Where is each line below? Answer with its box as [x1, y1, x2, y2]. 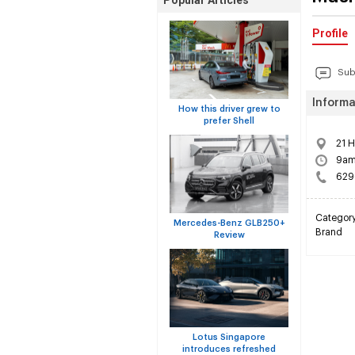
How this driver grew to [177, 105, 281, 113]
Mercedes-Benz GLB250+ [173, 219, 285, 227]
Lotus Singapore [193, 333, 265, 342]
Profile [312, 27, 348, 40]
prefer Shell [204, 116, 254, 125]
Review [213, 231, 245, 239]
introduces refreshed [182, 345, 276, 353]
